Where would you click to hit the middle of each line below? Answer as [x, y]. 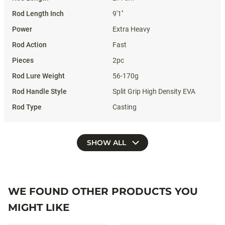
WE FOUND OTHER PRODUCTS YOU [103, 191]
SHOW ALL [107, 142]
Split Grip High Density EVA [154, 91]
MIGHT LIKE [39, 207]
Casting [125, 107]
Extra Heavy [131, 29]
